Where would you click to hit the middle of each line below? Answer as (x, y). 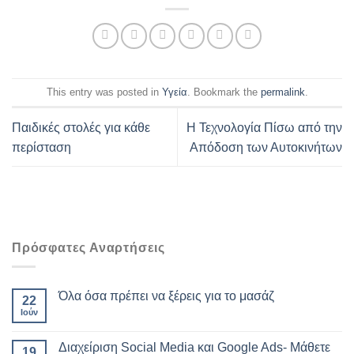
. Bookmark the (224, 92)
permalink (282, 92)
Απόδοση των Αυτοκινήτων (266, 147)
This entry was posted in (104, 92)
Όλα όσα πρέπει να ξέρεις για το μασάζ (166, 296)
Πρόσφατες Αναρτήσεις (88, 247)
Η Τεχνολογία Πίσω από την (264, 127)
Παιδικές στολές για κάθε (81, 127)
